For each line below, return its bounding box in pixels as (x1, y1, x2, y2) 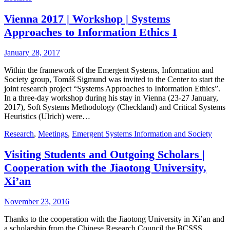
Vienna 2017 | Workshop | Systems (4, 12, 170, 25)
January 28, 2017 (4, 48, 60, 57)
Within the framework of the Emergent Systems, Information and (4, 65, 214, 74)
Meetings (38, 129, 68, 138)
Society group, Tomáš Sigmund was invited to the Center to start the (4, 74, 224, 84)
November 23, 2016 (4, 197, 69, 206)
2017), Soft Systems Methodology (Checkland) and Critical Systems (4, 102, 225, 111)
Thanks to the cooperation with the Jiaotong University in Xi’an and (4, 215, 224, 224)
